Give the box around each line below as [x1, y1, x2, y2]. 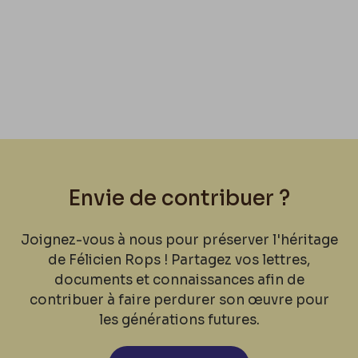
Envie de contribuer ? [68, 185, 290, 213]
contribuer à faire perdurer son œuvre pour [29, 292, 329, 309]
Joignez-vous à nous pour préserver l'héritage [20, 232, 338, 249]
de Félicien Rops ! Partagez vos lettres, [48, 252, 310, 269]
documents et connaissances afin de [54, 272, 304, 289]
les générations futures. [98, 312, 260, 329]
